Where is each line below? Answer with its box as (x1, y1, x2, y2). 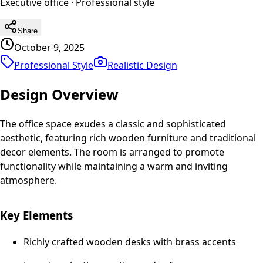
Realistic (107, 58, 144, 72)
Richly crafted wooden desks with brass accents (23, 235, 236, 249)
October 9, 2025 (14, 41, 85, 54)
